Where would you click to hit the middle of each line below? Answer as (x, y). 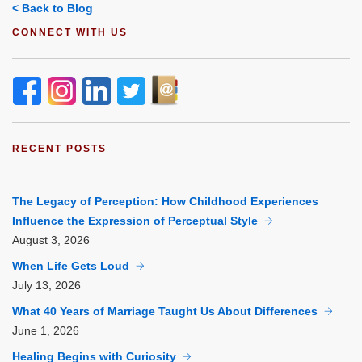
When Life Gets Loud (71, 266)
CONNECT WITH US (70, 33)
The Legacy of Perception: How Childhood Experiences (165, 202)
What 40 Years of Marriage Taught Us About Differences (165, 311)
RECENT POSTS (59, 149)
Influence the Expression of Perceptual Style (135, 221)
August (32, 240)
